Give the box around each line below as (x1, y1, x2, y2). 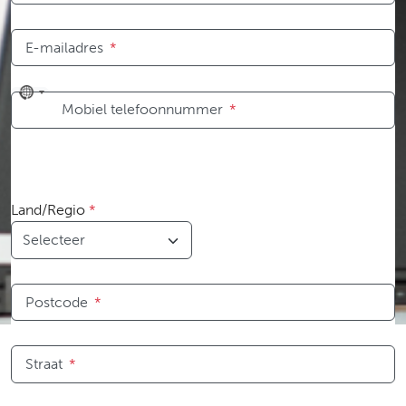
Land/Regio (11, 201, 85, 219)
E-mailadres (25, 38, 103, 56)
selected (26, 129, 82, 147)
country (26, 107, 77, 125)
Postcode (25, 293, 88, 311)
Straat (25, 355, 63, 373)
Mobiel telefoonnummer (62, 101, 223, 119)
